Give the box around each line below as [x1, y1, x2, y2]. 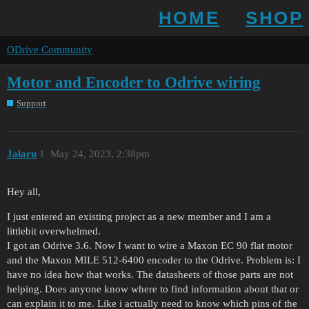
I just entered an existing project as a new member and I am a [7, 211, 271, 223]
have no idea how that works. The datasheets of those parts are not [7, 269, 293, 281]
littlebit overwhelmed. [7, 226, 101, 237]
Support [17, 97, 46, 108]
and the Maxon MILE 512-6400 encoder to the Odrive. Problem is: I [7, 255, 301, 266]
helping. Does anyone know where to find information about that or [7, 283, 299, 295]
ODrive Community [7, 44, 92, 55]
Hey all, [7, 186, 41, 198]
